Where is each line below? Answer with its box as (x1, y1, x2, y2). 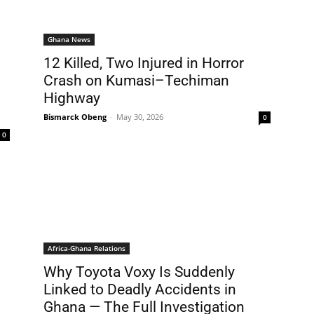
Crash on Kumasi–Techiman (43, 72, 229, 89)
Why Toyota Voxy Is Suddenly (43, 264, 235, 280)
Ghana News (48, 34, 90, 44)
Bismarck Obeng (43, 111, 107, 122)
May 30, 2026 (116, 111, 163, 122)
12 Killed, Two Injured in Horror (43, 55, 244, 71)
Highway (43, 90, 100, 107)
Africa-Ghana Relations (48, 243, 125, 253)
